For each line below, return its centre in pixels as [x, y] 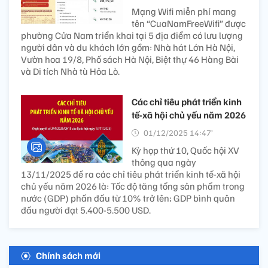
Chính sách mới [68, 255]
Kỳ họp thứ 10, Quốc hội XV [185, 150]
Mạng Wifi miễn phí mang [184, 11]
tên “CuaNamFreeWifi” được [189, 23]
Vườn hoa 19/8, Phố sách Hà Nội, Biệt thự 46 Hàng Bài [130, 59]
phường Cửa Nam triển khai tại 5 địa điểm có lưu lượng [132, 35]
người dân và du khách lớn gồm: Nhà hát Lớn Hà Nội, [128, 47]
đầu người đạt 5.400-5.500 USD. [86, 210]
